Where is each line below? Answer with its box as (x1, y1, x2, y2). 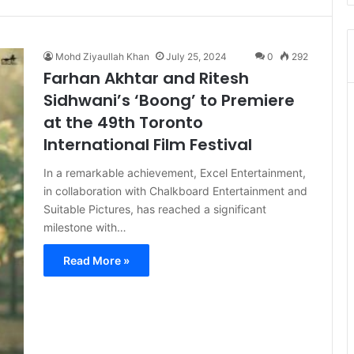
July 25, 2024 (166, 51, 227, 62)
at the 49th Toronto (43, 111, 203, 134)
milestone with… (43, 220, 126, 234)
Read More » (63, 254, 130, 267)
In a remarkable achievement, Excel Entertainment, (43, 166, 306, 179)
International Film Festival (43, 134, 252, 156)
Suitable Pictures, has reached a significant (43, 202, 266, 216)
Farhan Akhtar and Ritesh (43, 67, 249, 89)
